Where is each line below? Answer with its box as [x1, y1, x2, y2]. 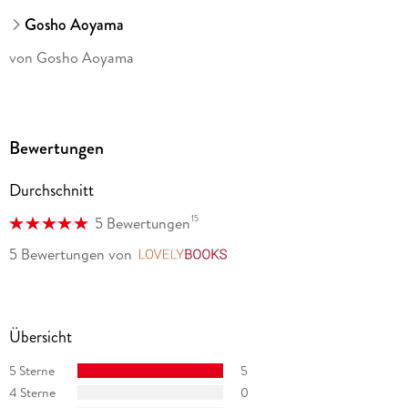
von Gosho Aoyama [8, 47, 134, 68]
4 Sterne [8, 382, 56, 402]
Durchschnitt [8, 178, 94, 203]
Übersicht [8, 325, 72, 350]
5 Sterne [8, 361, 55, 380]
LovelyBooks [233, 245, 314, 266]
